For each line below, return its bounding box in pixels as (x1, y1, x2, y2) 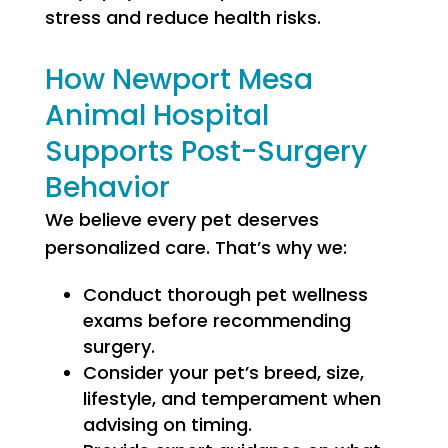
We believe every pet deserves (44, 207, 319, 232)
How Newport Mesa (44, 60, 313, 99)
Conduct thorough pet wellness (82, 282, 368, 307)
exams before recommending (82, 308, 351, 333)
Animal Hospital (44, 96, 269, 135)
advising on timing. (82, 412, 252, 437)
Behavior (44, 168, 170, 207)
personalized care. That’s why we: (44, 235, 347, 260)
